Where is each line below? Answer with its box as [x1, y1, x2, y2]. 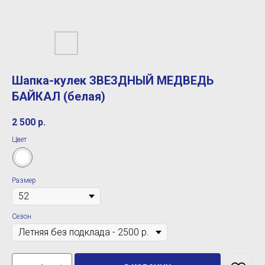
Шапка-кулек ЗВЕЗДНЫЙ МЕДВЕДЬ [12, 73, 214, 88]
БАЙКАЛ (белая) [12, 89, 105, 104]
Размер [12, 176, 36, 185]
